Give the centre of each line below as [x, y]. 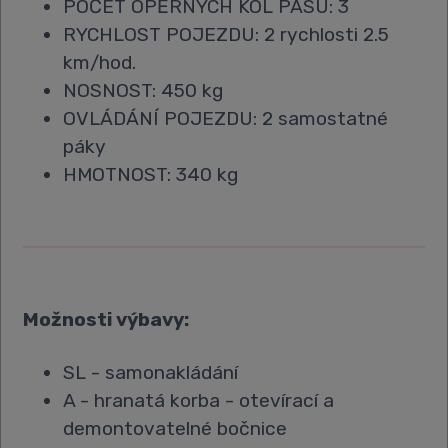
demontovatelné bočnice [175, 429]
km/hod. [100, 62]
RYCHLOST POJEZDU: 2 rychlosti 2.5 [226, 34]
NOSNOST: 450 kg [143, 90]
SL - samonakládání [151, 373]
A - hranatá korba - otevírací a [199, 401]
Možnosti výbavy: [106, 319]
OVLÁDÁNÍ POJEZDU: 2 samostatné [226, 118]
